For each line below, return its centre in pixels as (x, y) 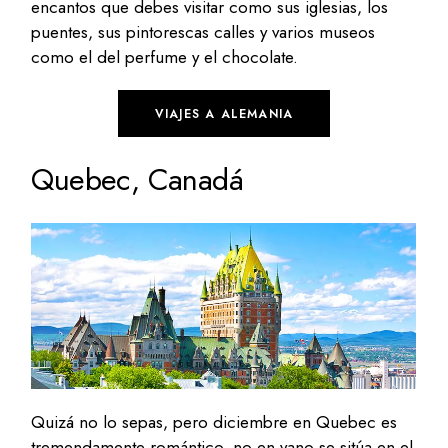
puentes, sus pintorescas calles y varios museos (203, 31)
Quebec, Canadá (137, 179)
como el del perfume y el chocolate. (165, 56)
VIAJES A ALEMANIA (224, 113)
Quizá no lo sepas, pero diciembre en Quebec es (214, 421)
